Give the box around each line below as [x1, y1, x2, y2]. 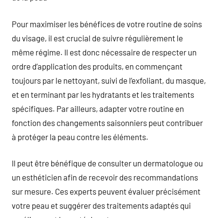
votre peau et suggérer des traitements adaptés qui [12, 200, 191, 210]
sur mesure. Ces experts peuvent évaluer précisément [12, 186, 200, 196]
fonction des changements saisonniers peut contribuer [12, 117, 203, 127]
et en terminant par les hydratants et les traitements [12, 89, 194, 99]
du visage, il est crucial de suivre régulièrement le [12, 33, 183, 43]
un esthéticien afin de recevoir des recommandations [12, 172, 198, 182]
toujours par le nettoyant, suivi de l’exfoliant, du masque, [12, 75, 206, 85]
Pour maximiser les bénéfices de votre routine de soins [12, 18, 202, 29]
